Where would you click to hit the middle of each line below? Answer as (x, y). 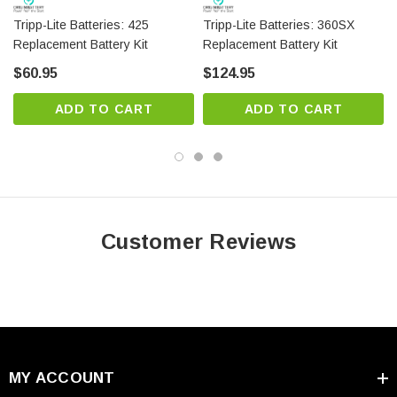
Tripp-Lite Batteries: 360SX (279, 25)
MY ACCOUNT (62, 378)
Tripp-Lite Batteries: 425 (81, 25)
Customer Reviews (198, 242)
